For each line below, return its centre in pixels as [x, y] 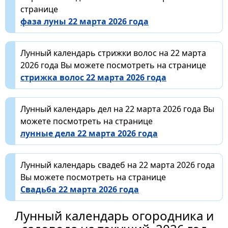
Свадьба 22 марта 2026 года [80, 189]
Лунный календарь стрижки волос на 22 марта [113, 53]
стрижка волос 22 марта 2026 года [93, 77]
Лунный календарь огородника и [114, 215]
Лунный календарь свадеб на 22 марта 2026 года [118, 165]
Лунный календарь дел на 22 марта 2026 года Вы [117, 109]
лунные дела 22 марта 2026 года [89, 133]
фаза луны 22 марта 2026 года [84, 21]
